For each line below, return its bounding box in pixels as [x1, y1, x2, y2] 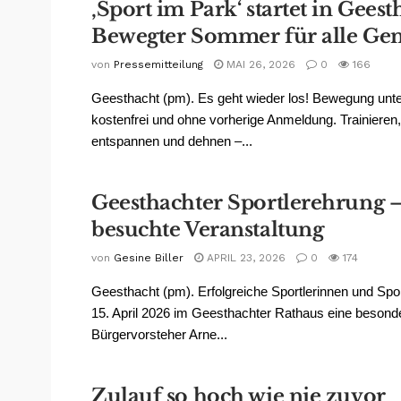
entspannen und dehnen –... [91, 133, 252, 149]
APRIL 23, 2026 [203, 252, 286, 264]
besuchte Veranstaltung [91, 218, 324, 242]
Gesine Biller [114, 252, 183, 264]
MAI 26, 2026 [223, 58, 295, 72]
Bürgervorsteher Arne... [91, 327, 227, 342]
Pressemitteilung [114, 58, 203, 72]
